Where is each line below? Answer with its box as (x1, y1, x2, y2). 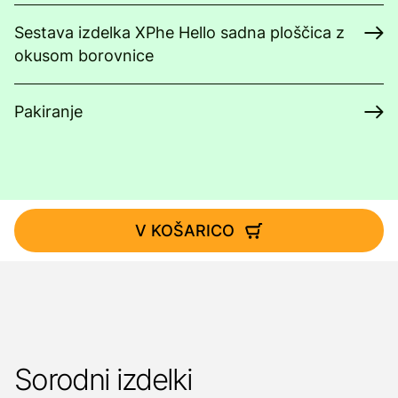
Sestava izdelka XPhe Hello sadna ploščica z (14, 23, 345, 42)
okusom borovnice (14, 46, 154, 65)
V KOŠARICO (135, 221, 235, 240)
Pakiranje (14, 102, 83, 121)
